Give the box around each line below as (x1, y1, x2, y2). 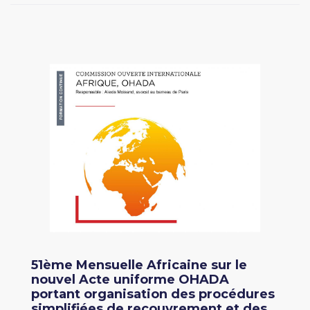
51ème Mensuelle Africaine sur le (31, 257, 247, 273)
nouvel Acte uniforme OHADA (31, 272, 229, 288)
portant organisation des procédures (31, 286, 275, 302)
